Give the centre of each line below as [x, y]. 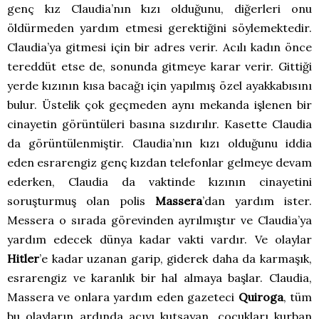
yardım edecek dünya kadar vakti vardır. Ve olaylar [159, 240]
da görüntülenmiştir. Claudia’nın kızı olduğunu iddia [159, 143]
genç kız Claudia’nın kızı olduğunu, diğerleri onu [159, 9]
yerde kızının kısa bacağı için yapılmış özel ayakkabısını [159, 86]
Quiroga [261, 297]
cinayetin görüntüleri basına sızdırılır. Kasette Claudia [159, 124]
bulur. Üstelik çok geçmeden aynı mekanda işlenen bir [159, 105]
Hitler [23, 259]
